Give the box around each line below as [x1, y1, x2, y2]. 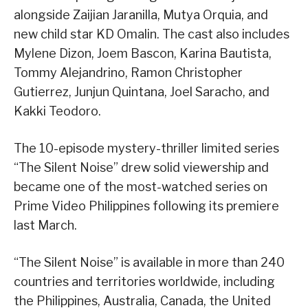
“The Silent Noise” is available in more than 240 [14, 255, 285, 270]
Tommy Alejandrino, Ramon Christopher [14, 65, 243, 80]
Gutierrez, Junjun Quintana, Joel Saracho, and [14, 85, 269, 100]
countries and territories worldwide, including [14, 274, 275, 289]
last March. [14, 218, 77, 233]
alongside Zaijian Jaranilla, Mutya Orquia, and [14, 8, 268, 23]
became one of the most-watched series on [14, 179, 267, 195]
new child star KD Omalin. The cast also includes [14, 27, 289, 42]
